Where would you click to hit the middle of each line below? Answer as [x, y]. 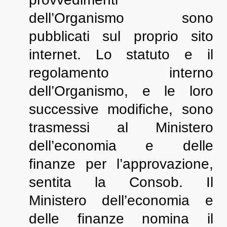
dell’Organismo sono [121, 18]
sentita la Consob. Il [121, 182]
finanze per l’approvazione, [121, 164]
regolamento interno [121, 73]
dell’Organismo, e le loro [121, 91]
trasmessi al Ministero [121, 127]
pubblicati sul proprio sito [121, 36]
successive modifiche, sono [121, 109]
